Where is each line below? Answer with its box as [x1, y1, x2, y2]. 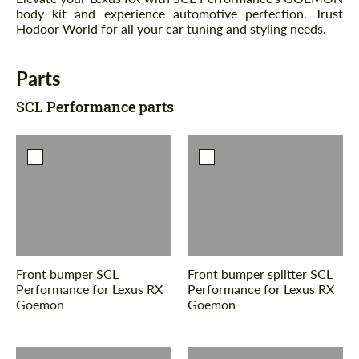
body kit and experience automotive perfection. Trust [16, 6, 343, 22]
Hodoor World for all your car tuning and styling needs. [16, 21, 326, 37]
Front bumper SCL [16, 265, 119, 281]
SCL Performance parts [16, 97, 174, 117]
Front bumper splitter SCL [188, 265, 333, 281]
